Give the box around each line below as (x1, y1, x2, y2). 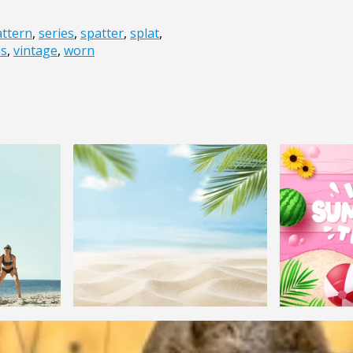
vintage (13, 42, 58, 60)
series (39, 24, 74, 43)
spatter (80, 24, 124, 43)
